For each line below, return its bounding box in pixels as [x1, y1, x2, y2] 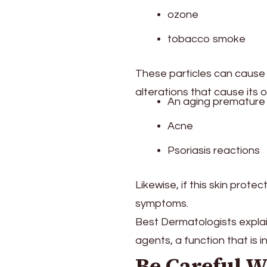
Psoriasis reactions [167, 144, 260, 156]
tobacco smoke [167, 33, 246, 45]
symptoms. [135, 197, 188, 209]
